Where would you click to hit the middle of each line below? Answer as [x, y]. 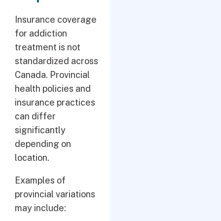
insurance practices [55, 102]
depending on [43, 144]
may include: [40, 208]
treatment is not [48, 47]
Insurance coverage [56, 19]
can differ [35, 116]
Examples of [40, 180]
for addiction [41, 33]
